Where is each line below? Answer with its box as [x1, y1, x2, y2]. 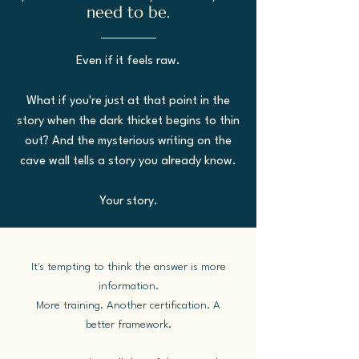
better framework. [85, 319, 171, 330]
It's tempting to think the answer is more [30, 261, 226, 272]
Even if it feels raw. [76, 55, 180, 67]
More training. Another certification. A [36, 300, 220, 311]
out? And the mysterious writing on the [25, 135, 232, 147]
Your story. [99, 196, 158, 208]
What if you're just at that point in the [26, 95, 230, 107]
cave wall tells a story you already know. [20, 155, 236, 167]
